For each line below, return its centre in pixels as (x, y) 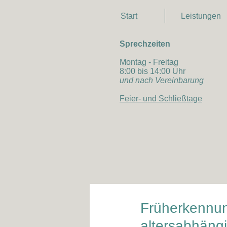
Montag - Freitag (156, 62)
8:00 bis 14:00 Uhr (153, 71)
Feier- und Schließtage (161, 99)
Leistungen (201, 16)
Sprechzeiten (145, 44)
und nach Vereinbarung (162, 80)
